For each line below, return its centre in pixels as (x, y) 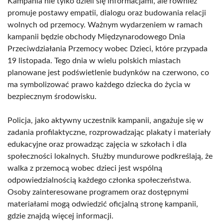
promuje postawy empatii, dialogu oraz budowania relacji (107, 13)
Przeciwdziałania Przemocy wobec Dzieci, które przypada (108, 49)
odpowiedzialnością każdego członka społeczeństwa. (99, 180)
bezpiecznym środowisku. (52, 97)
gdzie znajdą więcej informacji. (60, 216)
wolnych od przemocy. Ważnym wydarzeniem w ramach (105, 25)
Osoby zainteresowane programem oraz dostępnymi (98, 192)
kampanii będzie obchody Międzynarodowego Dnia (96, 37)
